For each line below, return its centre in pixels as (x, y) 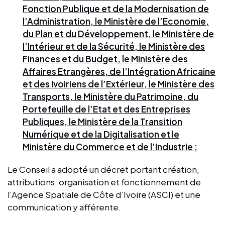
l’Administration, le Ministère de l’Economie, (116, 21)
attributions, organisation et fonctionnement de (104, 182)
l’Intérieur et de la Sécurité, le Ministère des (114, 46)
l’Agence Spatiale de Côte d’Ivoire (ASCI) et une (104, 194)
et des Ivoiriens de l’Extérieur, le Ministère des (119, 84)
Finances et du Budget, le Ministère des (105, 59)
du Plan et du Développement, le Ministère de (118, 33)
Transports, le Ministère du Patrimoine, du (110, 96)
